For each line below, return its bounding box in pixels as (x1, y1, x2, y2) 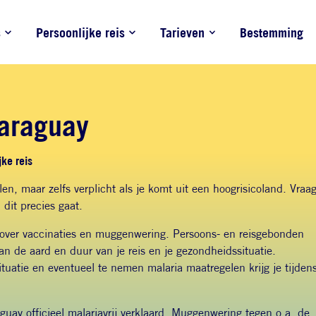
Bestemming (240, 25, 304, 40)
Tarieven (160, 25, 205, 40)
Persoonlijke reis (36, 25, 126, 40)
